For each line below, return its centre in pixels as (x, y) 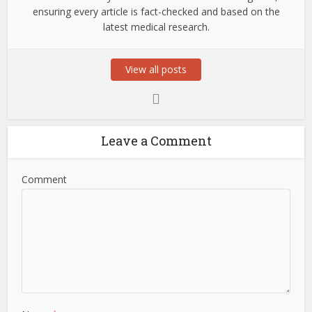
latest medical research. (156, 27)
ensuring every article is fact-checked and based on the (156, 12)
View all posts (156, 70)
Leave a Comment (156, 141)
